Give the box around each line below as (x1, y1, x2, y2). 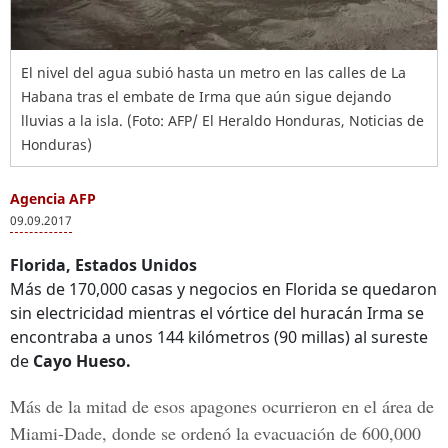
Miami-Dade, (10, 421, 107, 445)
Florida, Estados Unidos (10, 254, 197, 276)
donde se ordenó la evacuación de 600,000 (107, 421, 421, 445)
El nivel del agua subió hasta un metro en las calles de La (21, 63, 406, 82)
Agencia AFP (10, 189, 96, 208)
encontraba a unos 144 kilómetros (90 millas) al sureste (10, 326, 428, 348)
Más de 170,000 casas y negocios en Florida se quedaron (10, 278, 437, 300)
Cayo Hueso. (33, 350, 131, 372)
